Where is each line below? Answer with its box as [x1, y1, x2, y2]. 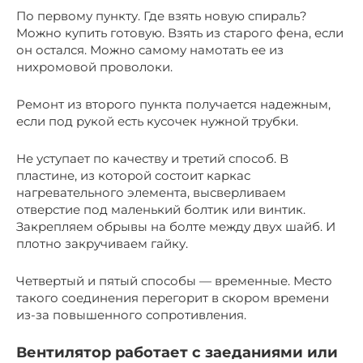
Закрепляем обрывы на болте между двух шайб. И [16, 218, 335, 234]
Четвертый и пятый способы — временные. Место [16, 272, 332, 288]
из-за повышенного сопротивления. [16, 306, 246, 322]
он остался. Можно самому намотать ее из [16, 41, 284, 58]
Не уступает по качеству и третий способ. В [16, 150, 288, 166]
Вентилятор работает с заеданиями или [16, 343, 338, 361]
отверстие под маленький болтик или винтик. [16, 201, 305, 217]
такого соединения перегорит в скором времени [16, 289, 329, 305]
